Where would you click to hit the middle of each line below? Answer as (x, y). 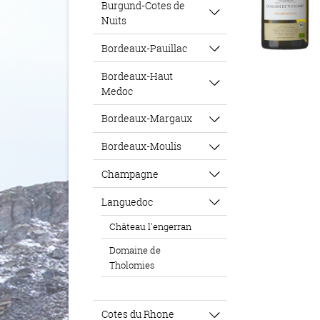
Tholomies (132, 265)
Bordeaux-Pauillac (145, 48)
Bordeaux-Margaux (147, 119)
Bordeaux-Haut (137, 76)
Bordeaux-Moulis (142, 146)
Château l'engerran (150, 227)
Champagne (130, 174)
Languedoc (127, 201)
